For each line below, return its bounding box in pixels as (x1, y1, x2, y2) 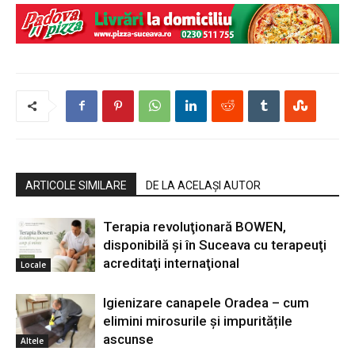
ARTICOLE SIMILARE (25, 178, 127, 192)
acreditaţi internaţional (103, 254, 239, 271)
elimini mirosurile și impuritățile (103, 312, 292, 329)
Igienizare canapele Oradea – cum (103, 294, 309, 311)
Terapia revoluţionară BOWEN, (103, 218, 286, 235)
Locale (21, 259, 46, 271)
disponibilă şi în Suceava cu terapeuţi (103, 236, 326, 253)
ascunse (103, 330, 154, 347)
